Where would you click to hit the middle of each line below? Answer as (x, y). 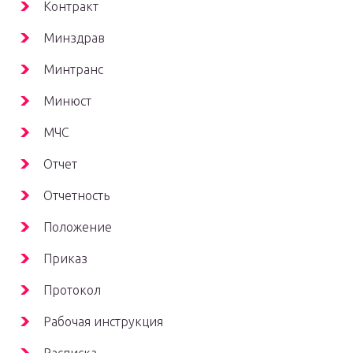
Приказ (65, 259)
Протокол (72, 290)
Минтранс (73, 70)
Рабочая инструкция (103, 322)
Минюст (67, 101)
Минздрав (74, 38)
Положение (78, 227)
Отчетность (76, 196)
